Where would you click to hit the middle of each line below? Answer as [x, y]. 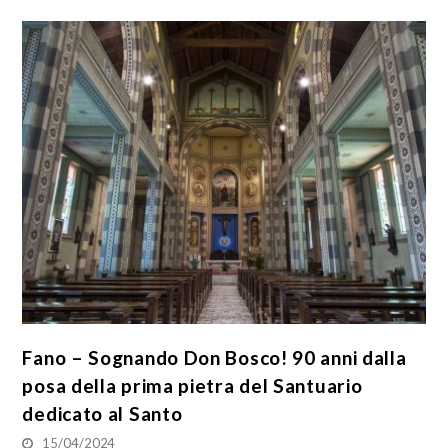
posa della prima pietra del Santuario [192, 385]
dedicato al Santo [102, 413]
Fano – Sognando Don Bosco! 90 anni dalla [214, 357]
